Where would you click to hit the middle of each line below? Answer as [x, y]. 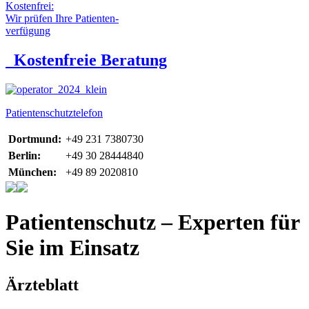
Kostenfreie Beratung [90, 60]
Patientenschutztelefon [54, 112]
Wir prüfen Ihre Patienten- [62, 18]
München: [32, 172]
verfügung [28, 31]
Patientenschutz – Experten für [152, 222]
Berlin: [24, 155]
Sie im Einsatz [72, 248]
